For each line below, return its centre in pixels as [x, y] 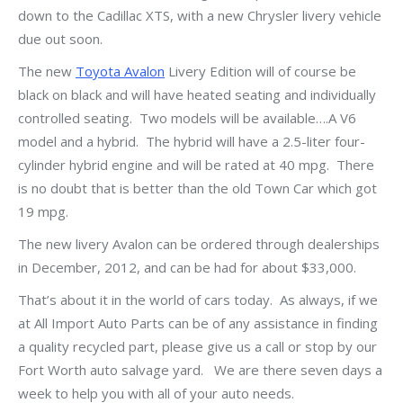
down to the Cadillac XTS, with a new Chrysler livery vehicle [200, 15]
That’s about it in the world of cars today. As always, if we [198, 300]
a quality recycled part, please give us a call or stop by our [197, 346]
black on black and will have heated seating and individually [197, 94]
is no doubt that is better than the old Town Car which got [197, 188]
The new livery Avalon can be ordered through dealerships [199, 244]
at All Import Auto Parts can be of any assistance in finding [198, 323]
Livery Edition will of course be [260, 71]
